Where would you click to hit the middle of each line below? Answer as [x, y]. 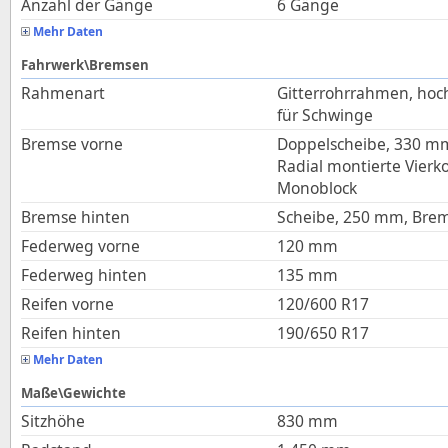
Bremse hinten [75, 217]
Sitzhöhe [53, 421]
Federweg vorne [80, 246]
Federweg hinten [84, 275]
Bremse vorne [72, 144]
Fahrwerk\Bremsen [85, 65]
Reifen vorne [67, 304]
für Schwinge [325, 115]
